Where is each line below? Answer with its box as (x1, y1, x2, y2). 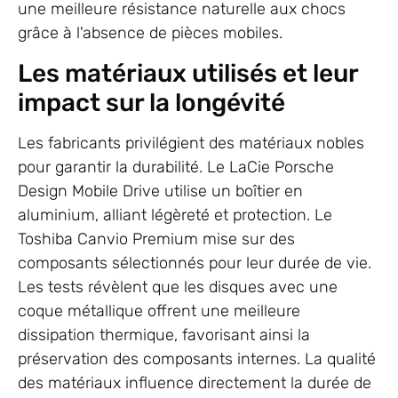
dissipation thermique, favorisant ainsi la (18, 324, 310, 345)
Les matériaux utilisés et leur (18, 58, 358, 88)
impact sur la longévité (18, 87, 285, 117)
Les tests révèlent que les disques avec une (18, 276, 338, 297)
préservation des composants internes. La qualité (18, 348, 376, 369)
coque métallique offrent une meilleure (18, 300, 300, 321)
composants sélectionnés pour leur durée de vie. (18, 252, 371, 273)
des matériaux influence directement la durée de (18, 372, 371, 393)
